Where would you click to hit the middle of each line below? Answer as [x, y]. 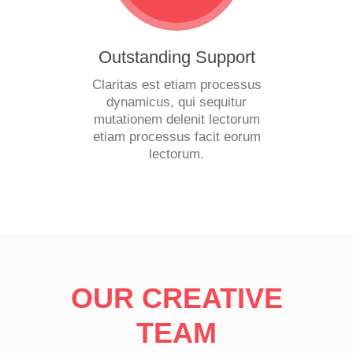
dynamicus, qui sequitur [176, 102]
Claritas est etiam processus [176, 85]
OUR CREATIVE [176, 298]
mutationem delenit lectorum [176, 119]
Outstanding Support [176, 57]
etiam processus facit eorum [176, 137]
